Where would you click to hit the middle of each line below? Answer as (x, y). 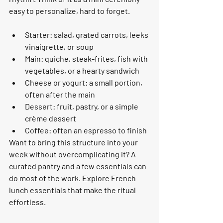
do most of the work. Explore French (73, 178)
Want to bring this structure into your (74, 142)
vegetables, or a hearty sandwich (82, 70)
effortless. (27, 202)
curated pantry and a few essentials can (78, 166)
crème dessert (51, 118)
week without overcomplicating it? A (73, 154)
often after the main (60, 94)
